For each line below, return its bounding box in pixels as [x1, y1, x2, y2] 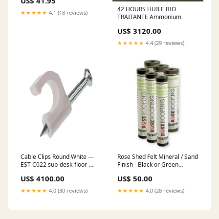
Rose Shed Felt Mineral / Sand [117, 152, 198, 161]
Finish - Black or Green [117, 160, 178, 169]
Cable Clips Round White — [21, 152, 94, 161]
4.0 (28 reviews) [144, 186, 184, 194]
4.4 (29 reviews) [144, 39, 184, 46]
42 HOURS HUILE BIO [117, 4, 176, 13]
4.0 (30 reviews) [47, 186, 88, 194]
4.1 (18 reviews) [47, 8, 88, 16]
